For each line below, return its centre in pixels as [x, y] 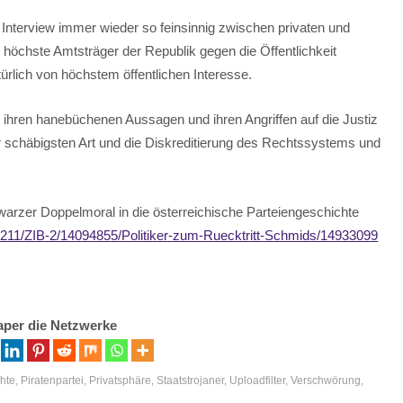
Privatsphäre [121, 381]
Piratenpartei [53, 381]
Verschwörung [326, 381]
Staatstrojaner [191, 381]
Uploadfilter [258, 381]
